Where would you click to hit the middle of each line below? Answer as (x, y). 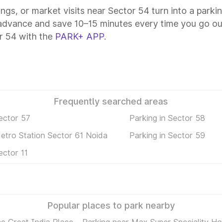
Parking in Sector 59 (167, 135)
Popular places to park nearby (111, 205)
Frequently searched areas (111, 101)
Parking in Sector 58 (167, 118)
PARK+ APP (80, 36)
